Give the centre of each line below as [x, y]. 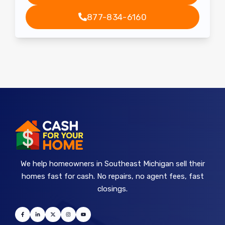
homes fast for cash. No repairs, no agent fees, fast [113, 177]
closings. [113, 189]
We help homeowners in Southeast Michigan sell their [113, 164]
